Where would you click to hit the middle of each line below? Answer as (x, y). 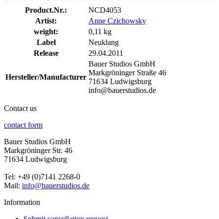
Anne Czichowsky (117, 21)
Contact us (20, 109)
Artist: (46, 21)
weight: (46, 32)
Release (46, 53)
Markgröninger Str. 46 (38, 151)
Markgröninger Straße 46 (127, 73)
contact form (23, 125)
